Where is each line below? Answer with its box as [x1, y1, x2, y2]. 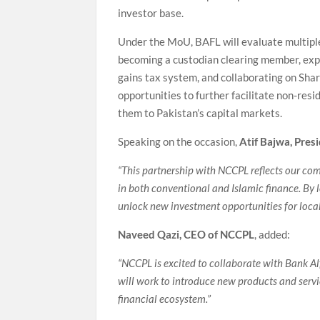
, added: [254, 228, 291, 241]
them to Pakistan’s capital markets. [118, 106, 283, 120]
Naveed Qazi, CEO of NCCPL [118, 228, 255, 241]
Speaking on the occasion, [118, 135, 240, 149]
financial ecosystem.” [118, 292, 211, 306]
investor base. [118, 6, 184, 20]
